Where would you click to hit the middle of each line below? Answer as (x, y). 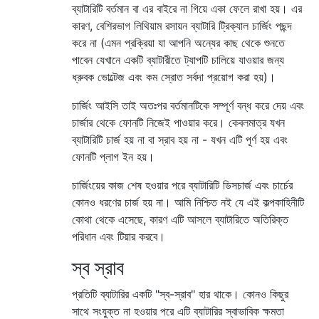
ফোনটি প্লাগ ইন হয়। (113, 156)
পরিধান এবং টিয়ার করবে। (119, 236)
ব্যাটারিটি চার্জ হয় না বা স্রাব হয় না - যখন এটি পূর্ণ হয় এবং (180, 139)
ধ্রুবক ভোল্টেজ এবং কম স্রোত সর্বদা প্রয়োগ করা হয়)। (174, 77)
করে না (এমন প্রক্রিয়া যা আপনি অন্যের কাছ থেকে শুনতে (178, 42)
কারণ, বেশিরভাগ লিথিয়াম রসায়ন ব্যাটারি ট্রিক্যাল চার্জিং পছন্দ (182, 25)
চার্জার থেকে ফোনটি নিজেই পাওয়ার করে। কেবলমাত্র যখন (178, 122)
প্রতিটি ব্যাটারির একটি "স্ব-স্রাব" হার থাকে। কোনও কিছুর (180, 294)
